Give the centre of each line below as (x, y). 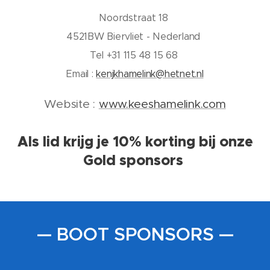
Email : (81, 74)
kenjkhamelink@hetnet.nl (150, 74)
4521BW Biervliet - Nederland (135, 37)
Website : (71, 104)
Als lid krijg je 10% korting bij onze (135, 142)
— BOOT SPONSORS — (135, 235)
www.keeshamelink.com (162, 104)
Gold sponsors (135, 161)
